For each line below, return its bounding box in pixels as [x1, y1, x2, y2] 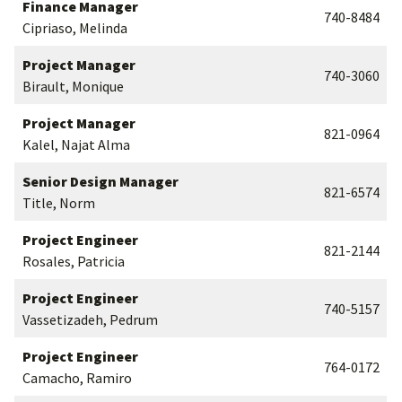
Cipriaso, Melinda [22, 19, 127, 37]
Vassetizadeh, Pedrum [22, 310, 158, 328]
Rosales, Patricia [22, 252, 125, 270]
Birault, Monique [22, 77, 124, 95]
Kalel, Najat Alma [22, 135, 130, 153]
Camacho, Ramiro [22, 369, 132, 387]
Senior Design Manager [22, 172, 179, 190]
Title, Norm [22, 194, 95, 212]
